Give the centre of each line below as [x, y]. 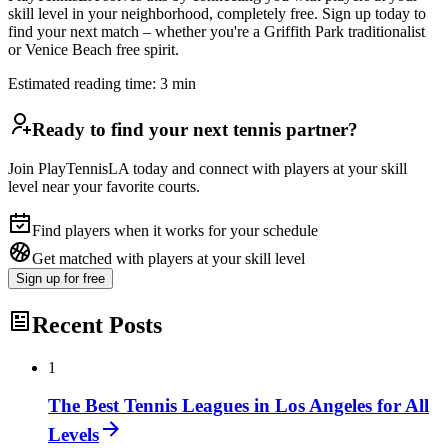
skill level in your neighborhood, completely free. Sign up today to [217, 14]
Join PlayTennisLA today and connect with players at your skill [207, 168]
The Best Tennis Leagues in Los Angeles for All [238, 406]
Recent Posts [97, 324]
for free [84, 278]
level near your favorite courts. [104, 186]
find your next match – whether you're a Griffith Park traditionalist [216, 32]
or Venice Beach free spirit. [93, 50]
